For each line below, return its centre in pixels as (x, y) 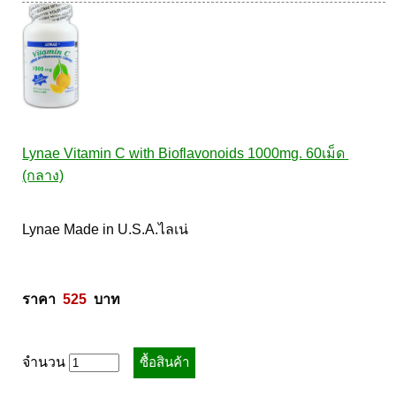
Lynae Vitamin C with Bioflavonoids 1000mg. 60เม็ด (184, 153)
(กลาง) (43, 175)
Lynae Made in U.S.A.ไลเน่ (107, 229)
